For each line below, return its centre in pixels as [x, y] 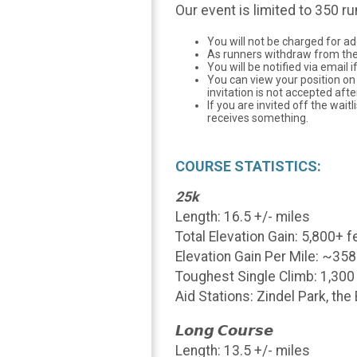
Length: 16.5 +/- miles [243, 217]
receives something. [258, 118]
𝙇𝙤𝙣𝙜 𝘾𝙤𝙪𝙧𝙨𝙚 [224, 330]
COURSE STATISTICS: [248, 166]
